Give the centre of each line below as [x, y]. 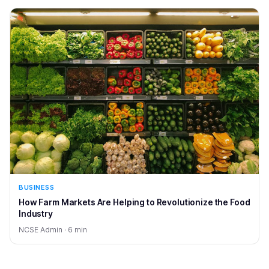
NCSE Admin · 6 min [53, 229]
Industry [36, 213]
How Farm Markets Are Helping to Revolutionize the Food [134, 202]
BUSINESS [37, 187]
